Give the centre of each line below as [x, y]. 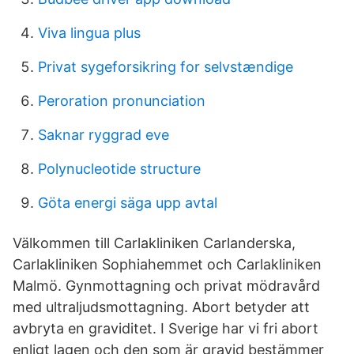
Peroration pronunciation [122, 101]
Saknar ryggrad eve [104, 135]
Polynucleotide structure [119, 169]
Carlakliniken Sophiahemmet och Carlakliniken [167, 264]
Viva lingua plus [89, 33]
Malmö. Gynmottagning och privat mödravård [166, 286]
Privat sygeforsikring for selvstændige [166, 67]
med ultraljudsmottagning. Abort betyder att [161, 307]
